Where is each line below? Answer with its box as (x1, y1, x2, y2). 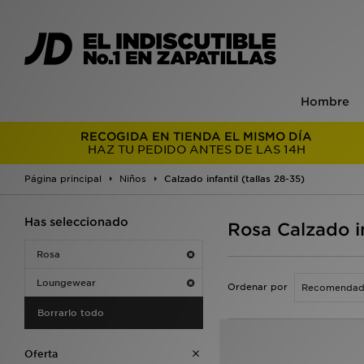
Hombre (300, 95, 349, 108)
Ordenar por (227, 281, 288, 292)
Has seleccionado (24, 215, 128, 228)
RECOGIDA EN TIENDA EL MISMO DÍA (80, 130, 313, 143)
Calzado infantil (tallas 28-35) (164, 173, 305, 184)
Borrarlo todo (37, 307, 104, 318)
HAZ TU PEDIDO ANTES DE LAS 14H (87, 143, 305, 156)
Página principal (24, 173, 102, 184)
